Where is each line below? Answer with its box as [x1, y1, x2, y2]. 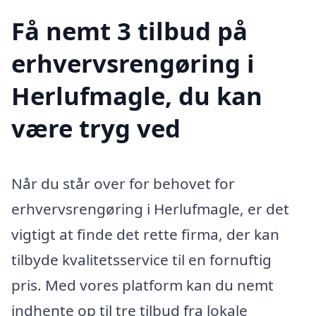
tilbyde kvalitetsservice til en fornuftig [11, 250, 272, 270]
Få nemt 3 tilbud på [11, 14, 248, 48]
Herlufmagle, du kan [11, 79, 262, 113]
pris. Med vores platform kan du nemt [11, 275, 274, 296]
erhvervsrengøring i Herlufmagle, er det [11, 199, 289, 219]
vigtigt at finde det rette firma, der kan [11, 224, 279, 245]
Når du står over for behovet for [11, 174, 235, 194]
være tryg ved [11, 111, 181, 145]
